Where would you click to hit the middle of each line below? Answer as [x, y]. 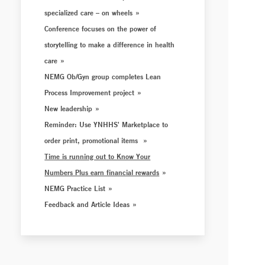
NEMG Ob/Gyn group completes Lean [103, 76]
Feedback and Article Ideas [87, 204]
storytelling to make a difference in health [110, 44]
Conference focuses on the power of [101, 28]
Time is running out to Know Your [98, 156]
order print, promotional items [93, 140]
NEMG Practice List [75, 188]
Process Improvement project [90, 92]
